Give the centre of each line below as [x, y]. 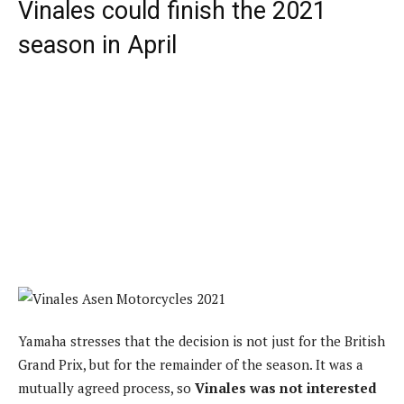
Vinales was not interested [286, 388]
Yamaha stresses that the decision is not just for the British [202, 341]
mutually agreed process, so [106, 388]
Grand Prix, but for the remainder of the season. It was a [191, 365]
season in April [97, 45]
